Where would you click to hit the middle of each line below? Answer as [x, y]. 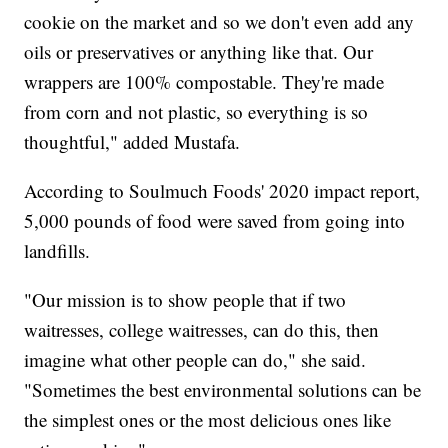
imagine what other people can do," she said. [195, 359]
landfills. [57, 250]
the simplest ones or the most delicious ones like [208, 419]
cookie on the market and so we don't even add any [219, 21]
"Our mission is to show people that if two [185, 299]
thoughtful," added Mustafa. [132, 141]
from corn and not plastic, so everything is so [196, 111]
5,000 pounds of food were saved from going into [215, 220]
